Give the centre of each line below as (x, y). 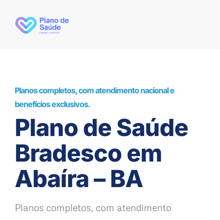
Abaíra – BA (79, 179)
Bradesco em (88, 153)
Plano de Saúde (101, 128)
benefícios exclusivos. (52, 104)
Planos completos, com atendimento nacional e (95, 91)
